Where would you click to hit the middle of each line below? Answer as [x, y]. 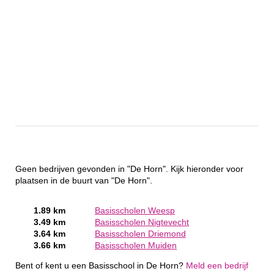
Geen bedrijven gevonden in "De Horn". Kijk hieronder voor [129, 169]
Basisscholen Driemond [140, 234]
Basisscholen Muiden [136, 246]
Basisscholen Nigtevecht [142, 223]
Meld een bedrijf [217, 265]
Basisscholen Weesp [135, 211]
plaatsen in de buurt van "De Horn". [84, 181]
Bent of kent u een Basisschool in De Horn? [101, 265]
